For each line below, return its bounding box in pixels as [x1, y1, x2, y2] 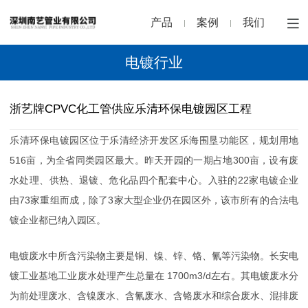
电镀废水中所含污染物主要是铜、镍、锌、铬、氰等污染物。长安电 [10, 250, 298, 262]
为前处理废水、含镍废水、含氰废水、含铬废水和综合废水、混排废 [10, 290, 298, 302]
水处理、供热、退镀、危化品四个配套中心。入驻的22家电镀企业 [10, 175, 298, 186]
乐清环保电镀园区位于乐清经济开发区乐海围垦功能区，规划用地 [10, 135, 298, 146]
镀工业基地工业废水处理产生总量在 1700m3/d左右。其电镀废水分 [10, 270, 298, 282]
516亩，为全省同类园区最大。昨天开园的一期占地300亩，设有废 [10, 155, 298, 166]
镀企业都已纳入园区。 [10, 214, 106, 225]
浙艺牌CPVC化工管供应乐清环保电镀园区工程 [10, 102, 252, 115]
